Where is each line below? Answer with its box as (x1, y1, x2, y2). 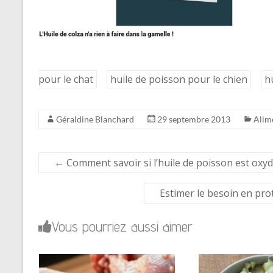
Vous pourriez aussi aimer (52, 218, 193, 236)
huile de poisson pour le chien (110, 73, 247, 87)
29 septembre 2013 (157, 114, 230, 125)
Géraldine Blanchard (56, 114, 134, 125)
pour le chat (38, 73, 93, 87)
